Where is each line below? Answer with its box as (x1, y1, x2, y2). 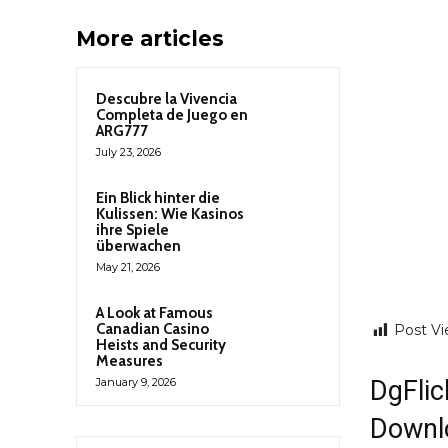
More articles (76, 26, 224, 52)
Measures (96, 352, 163, 371)
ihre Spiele (96, 221, 169, 240)
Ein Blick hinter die (96, 189, 220, 208)
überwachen (96, 237, 181, 256)
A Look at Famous (96, 304, 213, 323)
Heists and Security (96, 336, 226, 355)
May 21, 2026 (96, 260, 160, 275)
